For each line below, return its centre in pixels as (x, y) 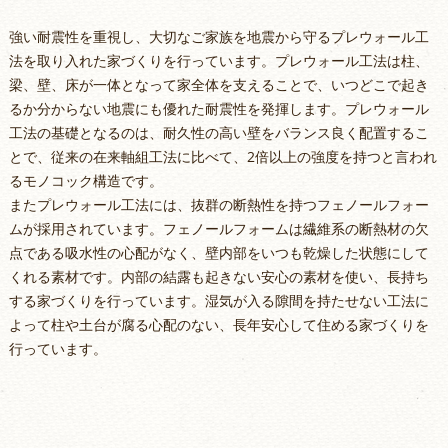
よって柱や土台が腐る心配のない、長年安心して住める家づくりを (218, 325)
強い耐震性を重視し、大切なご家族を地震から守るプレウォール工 (218, 37)
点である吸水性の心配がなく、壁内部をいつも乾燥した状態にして (218, 253)
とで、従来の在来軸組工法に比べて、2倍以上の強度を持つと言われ (222, 157)
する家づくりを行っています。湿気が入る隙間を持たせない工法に (218, 301)
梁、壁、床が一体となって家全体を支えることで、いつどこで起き (218, 85)
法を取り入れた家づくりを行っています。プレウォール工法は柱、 (218, 61)
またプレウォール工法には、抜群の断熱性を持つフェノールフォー (218, 205)
